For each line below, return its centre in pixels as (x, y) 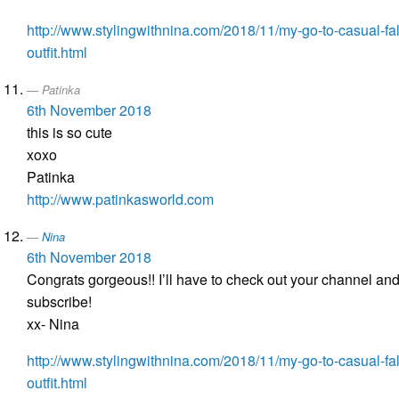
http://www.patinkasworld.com (120, 199)
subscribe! (59, 302)
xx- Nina (53, 324)
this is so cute (69, 133)
